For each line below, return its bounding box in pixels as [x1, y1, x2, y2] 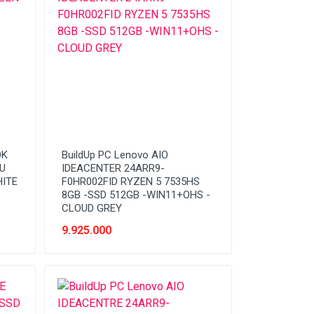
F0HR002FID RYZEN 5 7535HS [61, 175, 200, 188]
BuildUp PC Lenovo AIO [61, 148, 168, 161]
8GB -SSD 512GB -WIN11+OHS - [61, 188, 210, 201]
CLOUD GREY [61, 201, 122, 214]
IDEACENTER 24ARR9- [61, 161, 165, 175]
